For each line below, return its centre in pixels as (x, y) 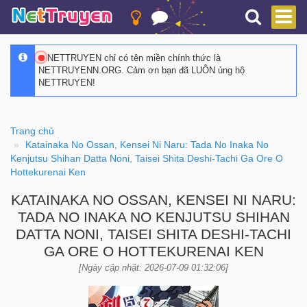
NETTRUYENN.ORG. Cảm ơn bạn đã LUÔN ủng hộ (142, 70)
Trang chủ (32, 131)
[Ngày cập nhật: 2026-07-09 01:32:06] (153, 268)
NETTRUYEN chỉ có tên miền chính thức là (133, 58)
